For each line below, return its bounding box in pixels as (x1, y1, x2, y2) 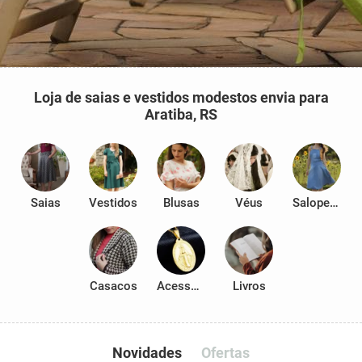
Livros (232, 279, 266, 293)
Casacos (89, 279, 137, 293)
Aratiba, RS (145, 106, 217, 123)
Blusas (162, 196, 200, 210)
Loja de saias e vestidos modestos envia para (33, 89, 329, 106)
